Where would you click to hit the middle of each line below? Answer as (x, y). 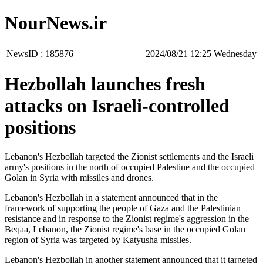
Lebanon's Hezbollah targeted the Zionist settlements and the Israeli (129, 156)
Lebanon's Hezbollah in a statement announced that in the (111, 197)
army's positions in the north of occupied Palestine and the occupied (130, 167)
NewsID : (26, 53)
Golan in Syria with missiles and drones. (79, 177)
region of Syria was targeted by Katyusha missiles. (98, 240)
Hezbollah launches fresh (105, 84)
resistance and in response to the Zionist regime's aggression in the (127, 218)
